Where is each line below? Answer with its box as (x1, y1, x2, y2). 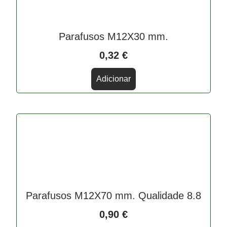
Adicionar (96, 74, 131, 83)
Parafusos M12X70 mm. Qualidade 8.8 (26, 190, 201, 201)
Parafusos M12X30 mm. (59, 30, 168, 42)
